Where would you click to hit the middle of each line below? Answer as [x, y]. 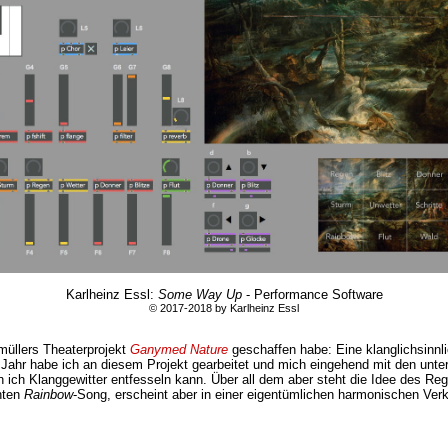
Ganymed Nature [179, 349]
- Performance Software [312, 294]
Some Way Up [199, 294]
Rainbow [48, 394]
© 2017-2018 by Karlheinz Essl [224, 307]
